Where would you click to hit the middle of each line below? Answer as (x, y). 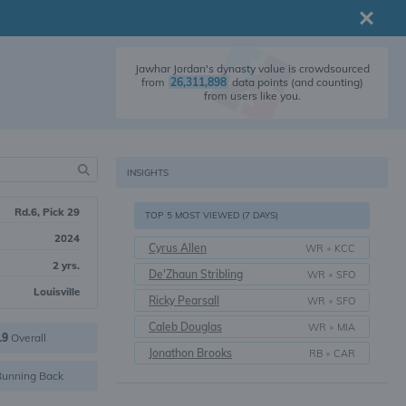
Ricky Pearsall (184, 300)
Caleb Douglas (185, 327)
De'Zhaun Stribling (196, 274)
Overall (27, 338)
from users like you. (252, 96)
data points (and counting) (296, 82)
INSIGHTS (148, 173)
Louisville (57, 291)
